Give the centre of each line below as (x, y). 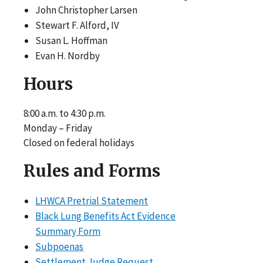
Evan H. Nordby (68, 55)
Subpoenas (60, 246)
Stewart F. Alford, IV (77, 25)
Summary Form (68, 231)
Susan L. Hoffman (72, 40)
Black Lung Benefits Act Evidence (106, 216)
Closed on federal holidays (79, 142)
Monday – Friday (59, 128)
